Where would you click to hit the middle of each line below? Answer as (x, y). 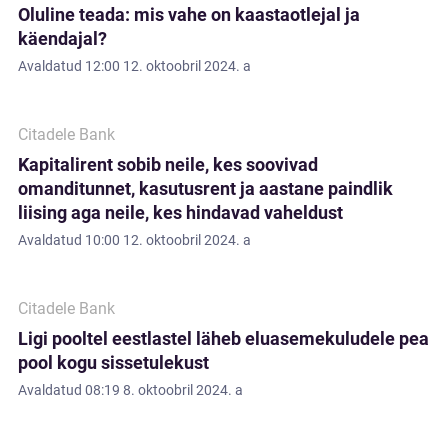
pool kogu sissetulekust (113, 362)
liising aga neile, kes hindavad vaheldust (180, 212)
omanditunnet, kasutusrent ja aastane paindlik (205, 188)
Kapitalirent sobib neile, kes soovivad (168, 164)
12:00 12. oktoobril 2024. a (168, 66)
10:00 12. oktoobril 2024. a (168, 240)
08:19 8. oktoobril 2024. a (164, 390)
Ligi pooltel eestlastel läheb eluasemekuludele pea (223, 338)
